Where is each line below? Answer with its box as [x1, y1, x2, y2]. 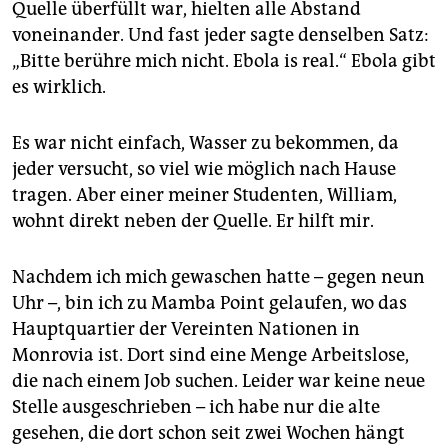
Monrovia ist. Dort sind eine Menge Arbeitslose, [12, 344, 409, 367]
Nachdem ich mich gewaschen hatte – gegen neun [12, 266, 425, 289]
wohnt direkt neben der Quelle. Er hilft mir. [12, 210, 374, 233]
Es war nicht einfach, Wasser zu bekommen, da [12, 132, 399, 155]
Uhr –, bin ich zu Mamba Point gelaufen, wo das [12, 292, 407, 315]
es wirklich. [12, 76, 106, 99]
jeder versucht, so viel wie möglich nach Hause [12, 158, 396, 181]
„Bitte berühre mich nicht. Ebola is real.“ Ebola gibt [12, 50, 436, 73]
